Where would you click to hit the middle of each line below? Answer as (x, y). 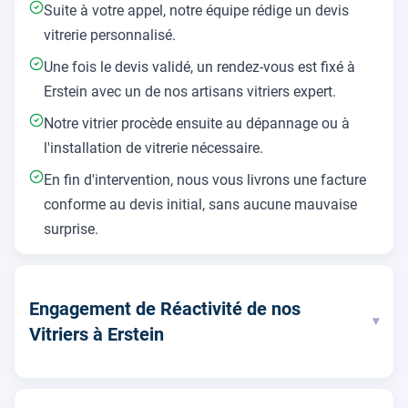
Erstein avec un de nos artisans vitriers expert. (190, 91)
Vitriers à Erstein (97, 334)
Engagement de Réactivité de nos (165, 308)
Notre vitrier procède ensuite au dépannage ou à (197, 123)
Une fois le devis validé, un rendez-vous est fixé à (199, 66)
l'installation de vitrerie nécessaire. (153, 148)
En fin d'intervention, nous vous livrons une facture (205, 179)
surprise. (71, 229)
